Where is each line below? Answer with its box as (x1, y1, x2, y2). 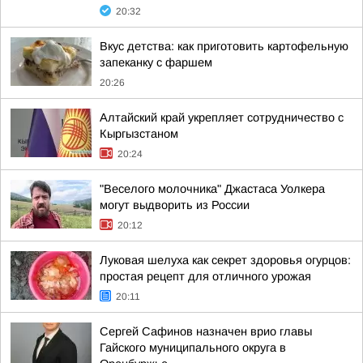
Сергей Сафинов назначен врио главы (100, 325, 312, 338)
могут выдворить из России (100, 199, 250, 211)
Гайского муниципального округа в (100, 341, 286, 354)
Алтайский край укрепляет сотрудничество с (100, 111, 344, 124)
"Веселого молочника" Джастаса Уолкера (100, 182, 325, 195)
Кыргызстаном (100, 127, 178, 140)
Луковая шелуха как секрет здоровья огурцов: (100, 254, 351, 267)
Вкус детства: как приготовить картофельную (100, 40, 348, 53)
